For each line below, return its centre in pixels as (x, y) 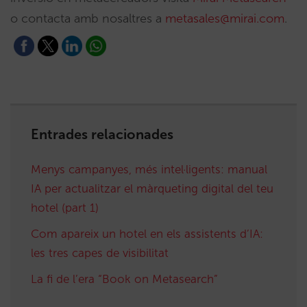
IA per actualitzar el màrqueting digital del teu (152, 188)
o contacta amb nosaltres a (88, 18)
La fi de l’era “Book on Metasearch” (124, 279)
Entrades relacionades (102, 134)
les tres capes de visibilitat (100, 253)
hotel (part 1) (65, 207)
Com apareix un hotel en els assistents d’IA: (147, 233)
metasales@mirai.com (225, 18)
